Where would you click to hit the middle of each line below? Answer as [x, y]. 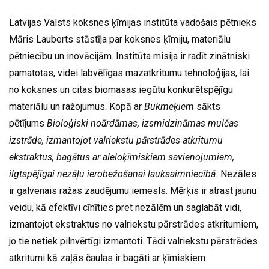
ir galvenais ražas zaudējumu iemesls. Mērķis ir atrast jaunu [133, 190]
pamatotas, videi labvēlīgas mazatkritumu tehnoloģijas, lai [129, 73]
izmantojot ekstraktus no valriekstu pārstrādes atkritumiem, [134, 224]
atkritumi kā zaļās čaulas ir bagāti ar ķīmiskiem [107, 258]
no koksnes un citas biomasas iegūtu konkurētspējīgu [121, 89]
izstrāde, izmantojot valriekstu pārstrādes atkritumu [116, 140]
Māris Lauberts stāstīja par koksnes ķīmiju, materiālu [120, 39]
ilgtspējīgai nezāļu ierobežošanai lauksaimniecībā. [113, 174]
